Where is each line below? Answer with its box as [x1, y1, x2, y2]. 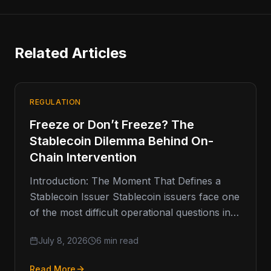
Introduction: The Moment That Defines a [30, 174, 221, 187]
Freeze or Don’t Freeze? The [30, 117, 194, 132]
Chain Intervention [30, 149, 137, 165]
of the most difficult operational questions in [30, 206, 230, 218]
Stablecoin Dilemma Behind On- [30, 133, 214, 148]
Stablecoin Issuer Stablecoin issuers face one [30, 190, 240, 203]
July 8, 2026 [38, 235, 88, 246]
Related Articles [15, 44, 126, 62]
